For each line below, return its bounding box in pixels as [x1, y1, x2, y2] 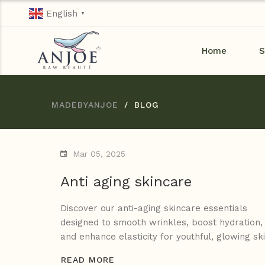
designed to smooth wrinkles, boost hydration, [60, 217, 263, 228]
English [46, 8, 77, 20]
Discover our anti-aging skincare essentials [60, 203, 247, 214]
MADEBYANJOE [51, 100, 118, 110]
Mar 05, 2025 [73, 149, 125, 159]
